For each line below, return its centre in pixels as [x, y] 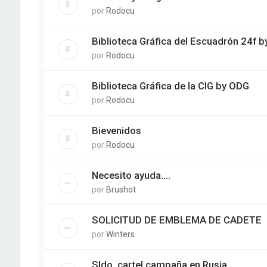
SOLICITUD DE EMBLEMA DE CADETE [176, 220]
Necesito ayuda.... [131, 176]
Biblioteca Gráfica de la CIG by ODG [170, 86]
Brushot [121, 190]
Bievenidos [116, 131]
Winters [120, 235]
